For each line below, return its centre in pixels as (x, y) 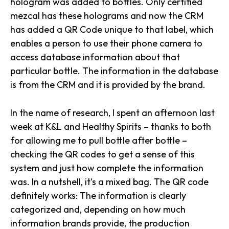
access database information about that (95, 57)
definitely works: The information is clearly (98, 196)
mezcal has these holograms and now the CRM (107, 16)
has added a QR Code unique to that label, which (112, 29)
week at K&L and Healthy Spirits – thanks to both (111, 127)
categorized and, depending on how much (98, 209)
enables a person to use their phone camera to (106, 43)
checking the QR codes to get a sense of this (102, 154)
